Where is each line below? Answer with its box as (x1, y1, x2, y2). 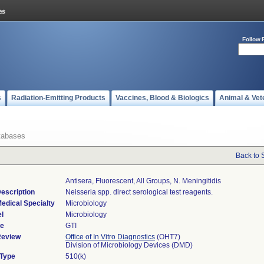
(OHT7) (155, 233, 180, 241)
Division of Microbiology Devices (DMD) (65, 241, 193, 249)
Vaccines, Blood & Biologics (115, 94, 209, 102)
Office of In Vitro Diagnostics (65, 233, 155, 241)
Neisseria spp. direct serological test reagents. (65, 188, 213, 196)
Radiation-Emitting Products (11, 94, 105, 102)
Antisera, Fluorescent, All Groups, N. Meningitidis (65, 177, 221, 185)
